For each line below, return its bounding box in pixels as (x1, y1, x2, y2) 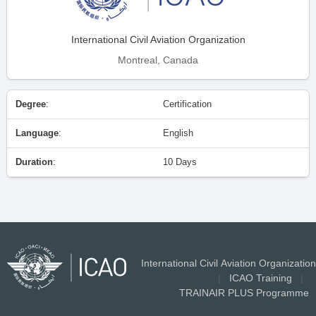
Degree (16, 98, 46, 109)
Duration (16, 156, 53, 167)
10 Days (163, 156, 197, 167)
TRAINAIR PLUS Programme (179, 286, 309, 298)
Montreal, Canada (118, 54, 198, 66)
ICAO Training (229, 272, 292, 284)
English (163, 127, 193, 138)
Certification (163, 98, 212, 109)
